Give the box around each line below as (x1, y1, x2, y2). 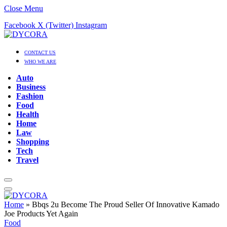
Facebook (4, 21, 35, 29)
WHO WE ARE (24, 59, 56, 64)
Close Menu (4, 4, 43, 13)
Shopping (16, 137, 49, 146)
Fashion (16, 92, 44, 100)
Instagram (75, 21, 107, 29)
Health (16, 110, 39, 119)
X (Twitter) (37, 21, 73, 29)
